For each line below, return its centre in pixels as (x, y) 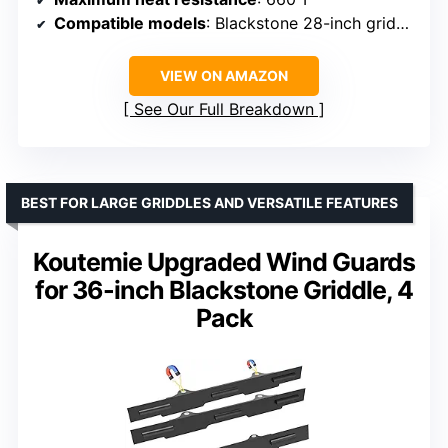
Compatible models (130, 22)
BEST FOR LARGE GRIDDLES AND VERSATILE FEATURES (209, 202)
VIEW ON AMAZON (224, 75)
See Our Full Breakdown (224, 108)
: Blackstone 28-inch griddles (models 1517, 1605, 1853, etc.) (301, 22)
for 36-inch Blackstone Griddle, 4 (224, 289)
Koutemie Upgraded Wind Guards (224, 261)
